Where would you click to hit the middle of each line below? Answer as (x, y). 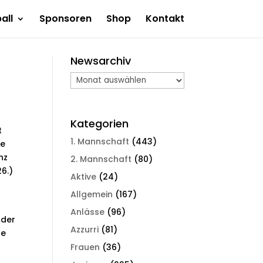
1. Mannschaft (100, 141)
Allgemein (92, 194)
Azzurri (85, 229)
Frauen (85, 247)
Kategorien (100, 123)
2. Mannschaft (101, 159)
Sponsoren (65, 18)
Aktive (84, 176)
